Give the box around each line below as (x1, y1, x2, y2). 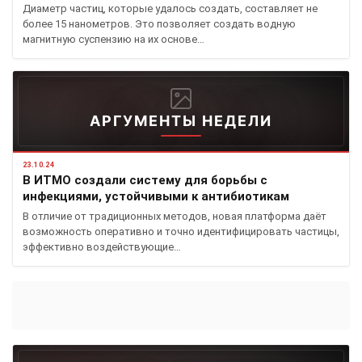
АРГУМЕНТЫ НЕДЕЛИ (90, 112, 272, 129)
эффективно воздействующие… (23, 241, 181, 253)
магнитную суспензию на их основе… (23, 33, 204, 45)
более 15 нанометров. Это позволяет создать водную (23, 18, 296, 30)
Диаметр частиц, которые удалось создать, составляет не (23, 2, 318, 15)
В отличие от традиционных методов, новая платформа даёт (23, 210, 326, 222)
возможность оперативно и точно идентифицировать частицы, (23, 225, 339, 238)
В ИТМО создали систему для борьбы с (23, 173, 267, 187)
